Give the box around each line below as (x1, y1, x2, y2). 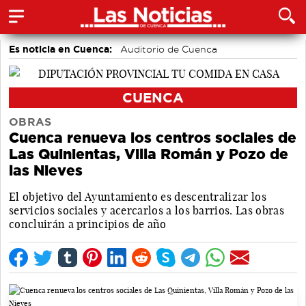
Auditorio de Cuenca (120, 44, 217, 54)
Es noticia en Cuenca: (9, 44, 112, 55)
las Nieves (9, 162, 83, 178)
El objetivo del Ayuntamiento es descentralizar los (9, 189, 267, 204)
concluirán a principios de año (9, 217, 167, 231)
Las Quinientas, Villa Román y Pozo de (9, 145, 288, 162)
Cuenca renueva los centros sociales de (9, 129, 296, 145)
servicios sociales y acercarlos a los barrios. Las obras (9, 203, 284, 217)
